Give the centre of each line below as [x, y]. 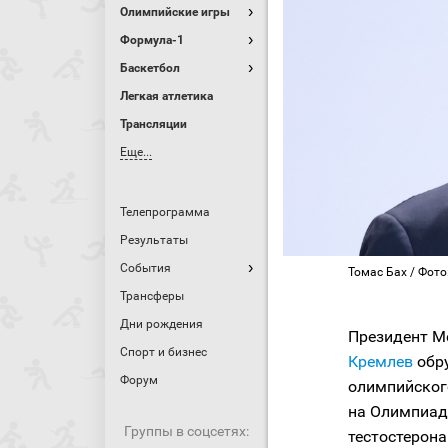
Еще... [136, 152]
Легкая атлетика [166, 96]
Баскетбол [150, 68]
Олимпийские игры [175, 12]
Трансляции [153, 124]
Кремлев [380, 362]
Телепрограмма [165, 212]
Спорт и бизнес [163, 352]
